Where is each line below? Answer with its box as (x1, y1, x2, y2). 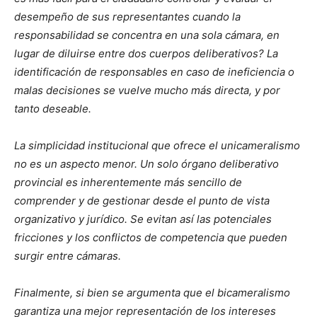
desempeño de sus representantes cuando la (14, 10, 241, 24)
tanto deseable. (14, 102, 91, 116)
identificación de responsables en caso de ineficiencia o (14, 65, 294, 79)
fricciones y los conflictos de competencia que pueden (14, 231, 287, 245)
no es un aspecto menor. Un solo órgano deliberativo (14, 157, 279, 171)
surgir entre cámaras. (14, 249, 121, 263)
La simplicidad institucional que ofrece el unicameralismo (14, 139, 300, 153)
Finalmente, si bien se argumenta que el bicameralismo (14, 286, 290, 300)
